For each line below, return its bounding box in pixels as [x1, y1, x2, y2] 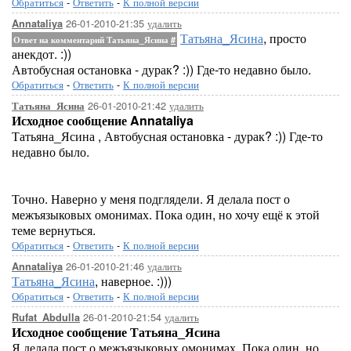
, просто [263, 29, 306, 47]
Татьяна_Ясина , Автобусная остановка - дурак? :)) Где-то [12, 127, 323, 145]
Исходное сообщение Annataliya [12, 111, 194, 129]
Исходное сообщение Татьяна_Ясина [12, 323, 220, 341]
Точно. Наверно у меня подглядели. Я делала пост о [12, 190, 290, 208]
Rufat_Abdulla [12, 310, 80, 324]
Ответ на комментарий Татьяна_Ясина [13, 34, 171, 45]
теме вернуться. [12, 221, 96, 239]
